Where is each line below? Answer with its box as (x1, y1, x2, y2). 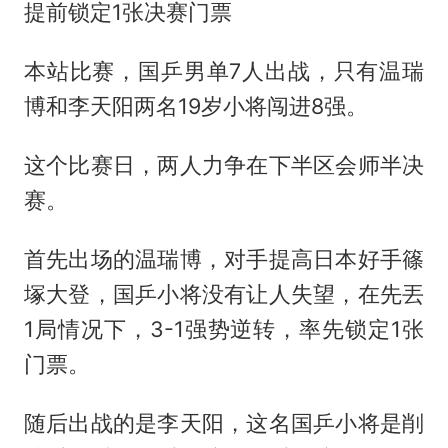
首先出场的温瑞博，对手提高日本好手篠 (23, 245, 425, 272)
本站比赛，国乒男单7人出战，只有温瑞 (23, 57, 425, 84)
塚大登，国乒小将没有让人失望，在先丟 (23, 280, 425, 307)
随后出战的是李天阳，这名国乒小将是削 (23, 409, 425, 436)
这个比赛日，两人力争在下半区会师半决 (23, 151, 425, 178)
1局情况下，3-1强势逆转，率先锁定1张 (23, 315, 425, 342)
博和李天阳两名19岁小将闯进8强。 (23, 92, 368, 119)
